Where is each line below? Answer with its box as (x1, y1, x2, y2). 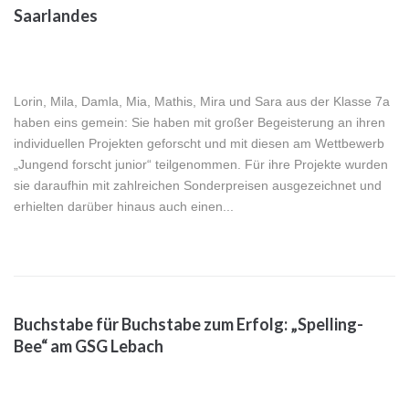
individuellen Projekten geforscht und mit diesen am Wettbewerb (14, 136, 384, 152)
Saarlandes (14, 5, 98, 26)
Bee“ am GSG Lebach (14, 336, 163, 357)
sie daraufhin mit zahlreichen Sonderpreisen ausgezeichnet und (14, 178, 382, 194)
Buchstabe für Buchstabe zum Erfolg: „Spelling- (14, 314, 363, 335)
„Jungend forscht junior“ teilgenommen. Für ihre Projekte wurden (14, 157, 388, 173)
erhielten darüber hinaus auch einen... (14, 199, 234, 215)
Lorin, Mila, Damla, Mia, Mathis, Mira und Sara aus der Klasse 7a (14, 94, 390, 110)
